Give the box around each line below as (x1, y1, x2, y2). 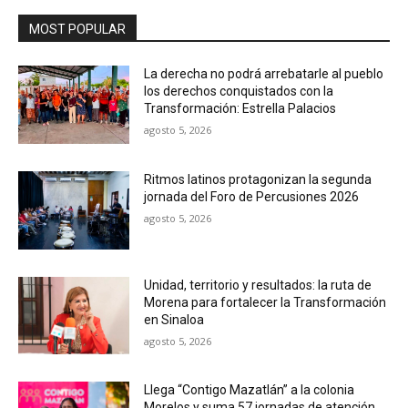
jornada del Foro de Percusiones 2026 (144, 189, 360, 204)
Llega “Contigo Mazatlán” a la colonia (144, 382, 355, 398)
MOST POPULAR (29, 22, 126, 37)
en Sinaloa (144, 311, 205, 327)
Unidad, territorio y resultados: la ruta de (144, 277, 372, 292)
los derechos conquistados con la (144, 84, 334, 99)
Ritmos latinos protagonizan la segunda (144, 171, 372, 187)
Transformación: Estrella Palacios (144, 101, 337, 117)
